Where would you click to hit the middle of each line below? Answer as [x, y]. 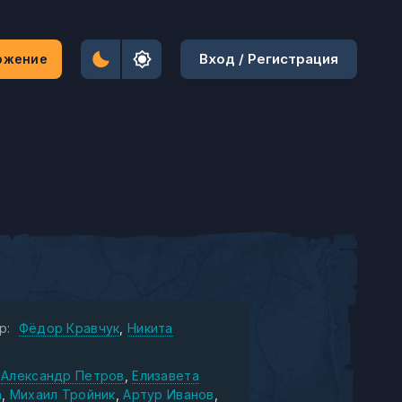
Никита [150, 328]
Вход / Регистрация [269, 59]
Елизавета [166, 376]
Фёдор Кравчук [69, 328]
